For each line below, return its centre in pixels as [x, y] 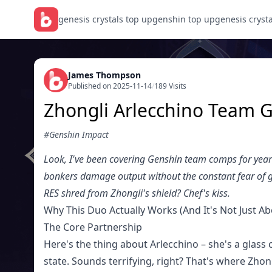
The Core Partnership [93, 227]
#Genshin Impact [76, 134]
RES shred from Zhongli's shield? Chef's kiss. [137, 193]
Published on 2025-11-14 [110, 86]
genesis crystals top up [105, 19]
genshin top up [184, 19]
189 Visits [170, 86]
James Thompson [104, 75]
